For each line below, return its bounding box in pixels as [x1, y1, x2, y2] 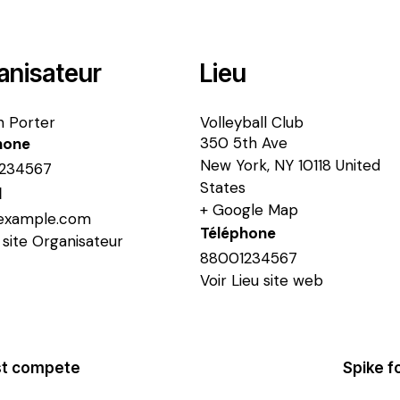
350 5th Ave [200, 133, 287, 154]
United [336, 155, 380, 176]
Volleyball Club [200, 112, 304, 133]
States [200, 178, 246, 198]
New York [200, 155, 267, 176]
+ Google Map [200, 200, 298, 221]
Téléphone [200, 223, 276, 244]
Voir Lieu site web [200, 271, 323, 291]
